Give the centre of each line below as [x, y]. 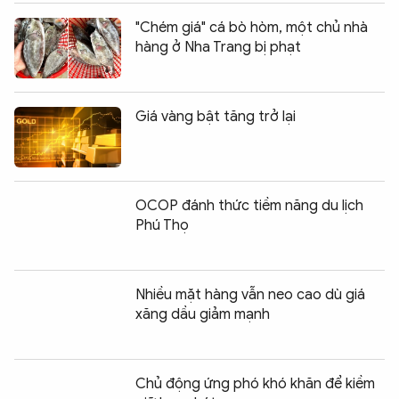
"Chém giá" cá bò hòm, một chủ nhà [252, 27]
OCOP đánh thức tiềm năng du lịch [249, 205]
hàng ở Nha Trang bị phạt [218, 47]
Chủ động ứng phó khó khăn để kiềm [255, 383]
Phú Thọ [162, 225]
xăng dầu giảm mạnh [203, 314]
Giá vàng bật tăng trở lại [216, 116]
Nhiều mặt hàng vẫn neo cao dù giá [250, 294]
